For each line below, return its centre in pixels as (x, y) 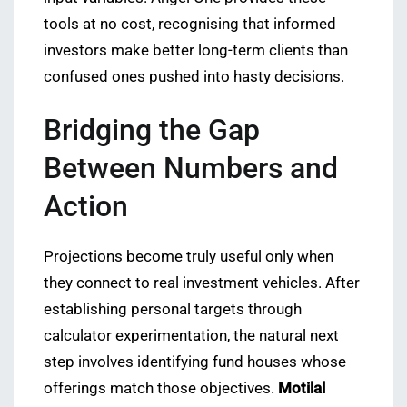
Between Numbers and (191, 169)
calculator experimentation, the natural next (191, 336)
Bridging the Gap (152, 130)
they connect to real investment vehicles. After (202, 283)
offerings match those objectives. (161, 389)
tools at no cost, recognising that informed (190, 25)
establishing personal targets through (173, 310)
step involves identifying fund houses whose (195, 362)
